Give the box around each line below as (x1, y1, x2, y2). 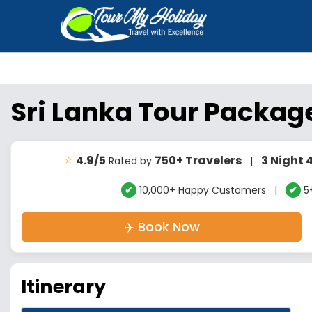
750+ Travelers (154, 153, 242, 169)
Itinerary (21, 274, 106, 299)
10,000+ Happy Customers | (136, 183, 286, 197)
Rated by (105, 154, 155, 168)
